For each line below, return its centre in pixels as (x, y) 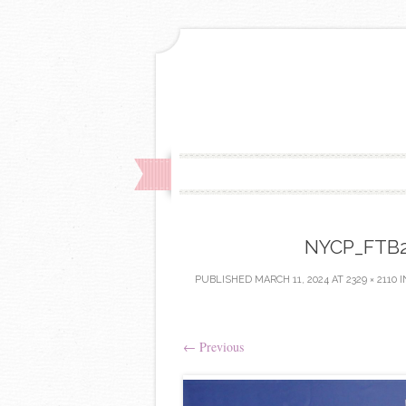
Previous (220, 346)
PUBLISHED (225, 279)
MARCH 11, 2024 (292, 279)
